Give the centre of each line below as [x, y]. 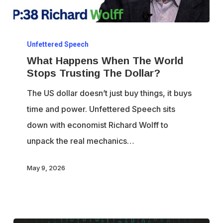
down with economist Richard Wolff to [98, 125]
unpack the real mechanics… [81, 141]
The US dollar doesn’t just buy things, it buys [110, 93]
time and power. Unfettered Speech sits [101, 109]
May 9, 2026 [46, 167]
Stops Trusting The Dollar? [94, 73]
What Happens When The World [105, 61]
